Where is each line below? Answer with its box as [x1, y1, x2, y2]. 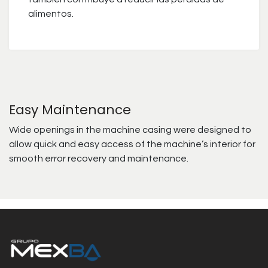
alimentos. [28, 9, 74, 19]
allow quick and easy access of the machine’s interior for [9, 139, 255, 150]
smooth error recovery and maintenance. [9, 154, 188, 164]
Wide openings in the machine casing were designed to [9, 125, 251, 135]
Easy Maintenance [9, 100, 131, 120]
